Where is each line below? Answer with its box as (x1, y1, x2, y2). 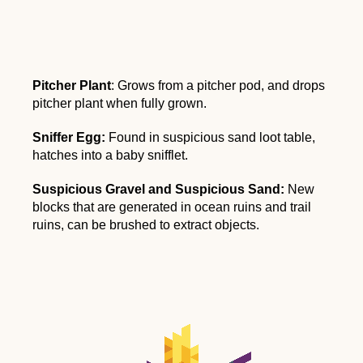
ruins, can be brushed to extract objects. (32, 217, 259, 232)
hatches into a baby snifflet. (32, 147, 188, 162)
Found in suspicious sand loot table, (105, 130, 315, 144)
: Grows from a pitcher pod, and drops (111, 78, 325, 92)
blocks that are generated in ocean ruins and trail (32, 199, 311, 214)
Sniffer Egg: (32, 130, 105, 144)
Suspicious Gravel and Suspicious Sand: (32, 181, 284, 196)
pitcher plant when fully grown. (32, 96, 207, 110)
